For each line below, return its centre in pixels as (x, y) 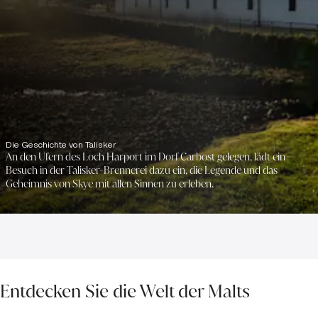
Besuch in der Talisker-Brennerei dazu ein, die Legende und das (142, 170)
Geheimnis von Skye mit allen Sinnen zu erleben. (110, 184)
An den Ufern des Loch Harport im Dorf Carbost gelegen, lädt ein (146, 157)
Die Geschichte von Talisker (61, 145)
